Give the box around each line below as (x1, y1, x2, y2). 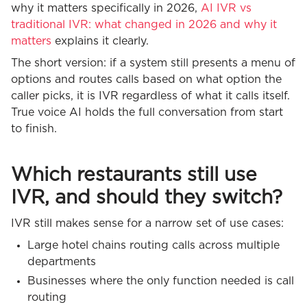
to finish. (11, 123, 57, 134)
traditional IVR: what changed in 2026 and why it (11, 19, 277, 30)
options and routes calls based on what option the (11, 73, 282, 85)
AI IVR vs (201, 2, 251, 14)
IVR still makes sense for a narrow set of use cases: (11, 217, 284, 229)
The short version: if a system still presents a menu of (11, 57, 295, 69)
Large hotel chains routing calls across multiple (27, 239, 280, 251)
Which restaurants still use (11, 165, 257, 185)
